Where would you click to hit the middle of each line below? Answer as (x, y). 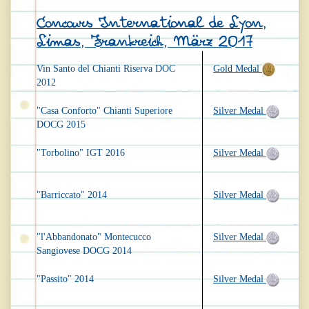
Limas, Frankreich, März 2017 (144, 42)
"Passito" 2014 (65, 279)
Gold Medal (238, 69)
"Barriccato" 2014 (72, 195)
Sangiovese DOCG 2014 (84, 251)
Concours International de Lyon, (152, 23)
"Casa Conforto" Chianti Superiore (104, 111)
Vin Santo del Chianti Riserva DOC (106, 69)
